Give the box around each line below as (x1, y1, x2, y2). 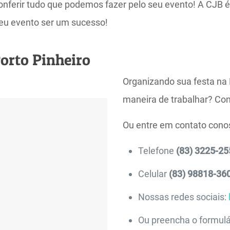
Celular (138, 168, 169, 179)
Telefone (138, 145, 176, 156)
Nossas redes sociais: (138, 191, 228, 202)
